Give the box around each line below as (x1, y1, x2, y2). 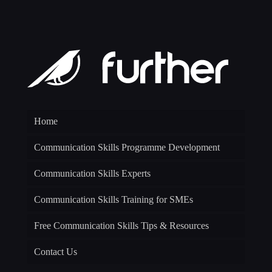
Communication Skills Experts (34, 168, 151, 178)
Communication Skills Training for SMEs (34, 194, 193, 205)
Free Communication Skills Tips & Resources (34, 220, 209, 231)
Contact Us (34, 246, 77, 257)
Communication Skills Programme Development (34, 141, 220, 152)
